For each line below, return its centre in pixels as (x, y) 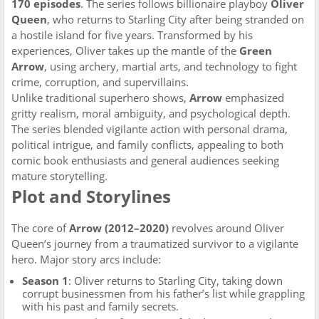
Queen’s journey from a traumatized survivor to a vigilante (155, 244)
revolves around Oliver (226, 228)
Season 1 (45, 281)
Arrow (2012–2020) (119, 228)
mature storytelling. (59, 176)
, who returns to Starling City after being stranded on (176, 19)
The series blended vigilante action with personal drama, (150, 129)
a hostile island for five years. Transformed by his (132, 35)
